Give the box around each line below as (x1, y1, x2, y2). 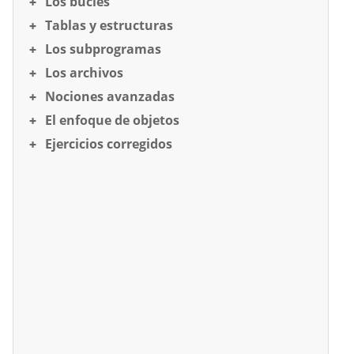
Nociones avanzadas (45, 88, 175, 105)
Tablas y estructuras (45, 17, 173, 34)
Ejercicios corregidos (45, 135, 172, 153)
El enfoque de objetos (45, 111, 179, 129)
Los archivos (45, 64, 123, 81)
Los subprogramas (45, 40, 161, 58)
